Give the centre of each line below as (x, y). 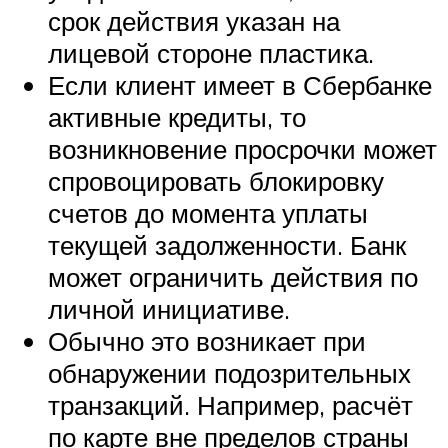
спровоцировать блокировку (216, 180)
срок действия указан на (194, 20)
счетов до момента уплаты (208, 212)
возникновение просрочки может (242, 148)
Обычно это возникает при (207, 340)
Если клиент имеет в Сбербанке (240, 84)
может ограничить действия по (233, 276)
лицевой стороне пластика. (211, 52)
